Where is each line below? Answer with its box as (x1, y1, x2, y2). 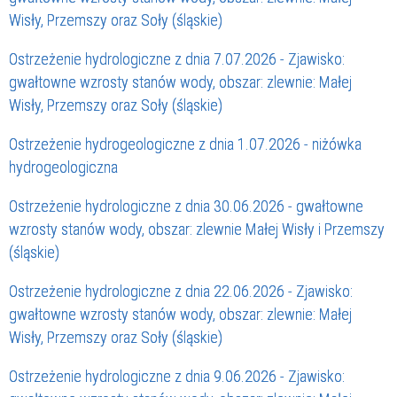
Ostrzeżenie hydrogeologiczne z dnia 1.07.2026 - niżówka (9, 135, 362, 154)
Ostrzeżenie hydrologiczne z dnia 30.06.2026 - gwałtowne (9, 197, 363, 216)
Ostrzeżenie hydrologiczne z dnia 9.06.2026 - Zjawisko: (9, 367, 345, 386)
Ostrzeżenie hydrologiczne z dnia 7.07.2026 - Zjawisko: (9, 50, 345, 69)
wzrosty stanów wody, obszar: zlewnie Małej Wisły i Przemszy (9, 220, 385, 239)
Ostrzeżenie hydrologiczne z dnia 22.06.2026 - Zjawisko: (9, 282, 353, 301)
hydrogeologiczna (9, 158, 118, 177)
